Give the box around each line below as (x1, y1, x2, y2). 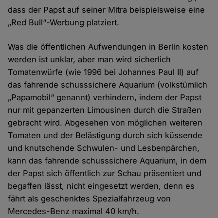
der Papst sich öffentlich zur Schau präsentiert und (8, 168, 202, 179)
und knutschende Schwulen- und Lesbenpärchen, (8, 143, 200, 153)
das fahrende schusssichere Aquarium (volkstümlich (8, 80, 208, 90)
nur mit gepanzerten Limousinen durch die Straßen (8, 105, 202, 115)
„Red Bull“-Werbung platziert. (8, 18, 120, 28)
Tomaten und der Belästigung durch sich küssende (8, 130, 203, 141)
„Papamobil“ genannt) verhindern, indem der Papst (8, 92, 202, 103)
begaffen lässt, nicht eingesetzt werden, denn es (8, 181, 195, 191)
